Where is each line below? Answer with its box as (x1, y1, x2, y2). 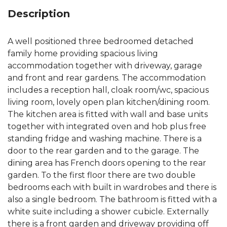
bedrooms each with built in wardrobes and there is (8, 182, 216, 193)
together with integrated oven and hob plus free (8, 122, 206, 132)
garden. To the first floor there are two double (8, 170, 196, 180)
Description (8, 8, 70, 20)
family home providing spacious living (8, 49, 158, 59)
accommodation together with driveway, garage (8, 61, 202, 71)
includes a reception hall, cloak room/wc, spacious (8, 85, 209, 95)
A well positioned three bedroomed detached (8, 36, 194, 47)
